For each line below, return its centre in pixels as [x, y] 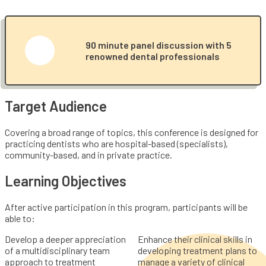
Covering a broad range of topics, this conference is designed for [132, 132]
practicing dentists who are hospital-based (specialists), [116, 143]
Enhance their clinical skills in [195, 239]
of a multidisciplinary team [57, 250]
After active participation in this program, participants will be [126, 207]
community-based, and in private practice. [88, 154]
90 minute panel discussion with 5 [159, 45]
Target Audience [56, 106]
